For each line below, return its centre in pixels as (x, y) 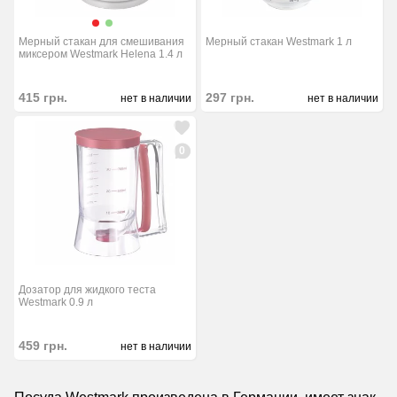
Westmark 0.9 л (56, 302)
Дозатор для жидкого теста (87, 289)
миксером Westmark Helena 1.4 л (101, 54)
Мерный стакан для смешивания (101, 42)
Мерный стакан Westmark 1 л (279, 42)
